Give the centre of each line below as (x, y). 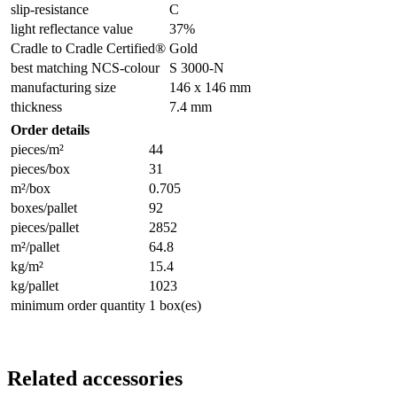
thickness (36, 106)
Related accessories (95, 378)
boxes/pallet (44, 207)
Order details (50, 129)
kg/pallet (35, 285)
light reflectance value (72, 28)
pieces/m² (37, 149)
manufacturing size (63, 87)
